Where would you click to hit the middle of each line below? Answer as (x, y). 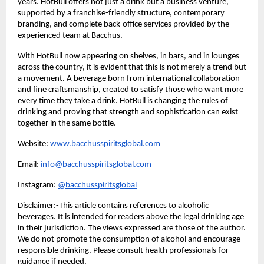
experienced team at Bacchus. (70, 35)
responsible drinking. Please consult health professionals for (123, 250)
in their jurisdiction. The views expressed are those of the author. (132, 228)
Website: (33, 144)
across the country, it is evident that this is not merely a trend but (132, 67)
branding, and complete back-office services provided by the (123, 24)
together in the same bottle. (67, 123)
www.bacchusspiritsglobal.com (105, 144)
